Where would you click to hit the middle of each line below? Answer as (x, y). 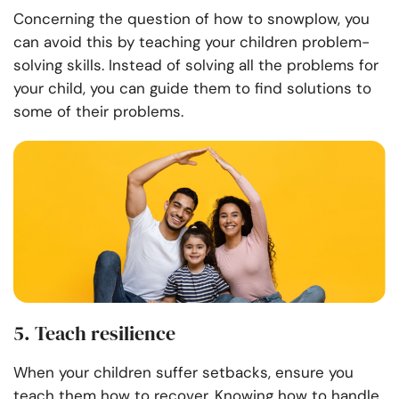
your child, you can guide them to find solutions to (192, 89)
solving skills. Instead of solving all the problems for (196, 65)
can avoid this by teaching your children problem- (191, 42)
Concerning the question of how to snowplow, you (191, 19)
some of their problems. (101, 112)
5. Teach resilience (94, 334)
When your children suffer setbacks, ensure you (183, 373)
